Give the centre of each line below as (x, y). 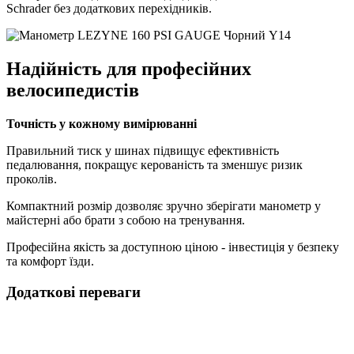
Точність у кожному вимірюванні (102, 124)
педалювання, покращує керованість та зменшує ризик (154, 165)
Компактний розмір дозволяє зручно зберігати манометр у (164, 206)
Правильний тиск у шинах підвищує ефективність (143, 151)
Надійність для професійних (129, 69)
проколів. (32, 179)
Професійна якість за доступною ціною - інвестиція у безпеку (173, 247)
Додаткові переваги (73, 292)
